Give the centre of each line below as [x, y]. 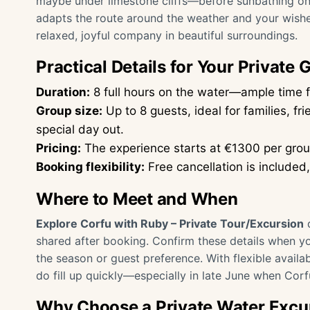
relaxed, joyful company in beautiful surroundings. [167, 35]
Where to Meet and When [137, 199]
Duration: [63, 92]
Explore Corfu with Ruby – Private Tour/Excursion [170, 224]
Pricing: [58, 148]
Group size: [69, 111]
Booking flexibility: [90, 167]
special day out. [80, 129]
